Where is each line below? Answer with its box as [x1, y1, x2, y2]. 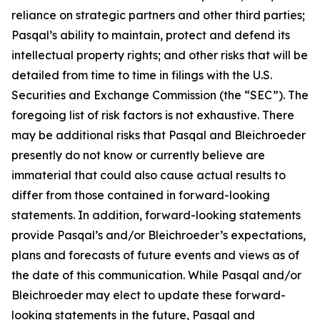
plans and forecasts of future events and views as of [11, 248, 299, 262]
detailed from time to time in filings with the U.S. [11, 68, 272, 82]
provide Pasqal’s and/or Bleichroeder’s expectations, [11, 228, 306, 242]
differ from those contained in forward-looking [11, 188, 270, 202]
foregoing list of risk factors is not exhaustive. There [11, 108, 294, 122]
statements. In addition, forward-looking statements [11, 208, 301, 222]
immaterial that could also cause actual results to [11, 168, 286, 182]
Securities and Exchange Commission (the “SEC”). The [11, 88, 309, 102]
